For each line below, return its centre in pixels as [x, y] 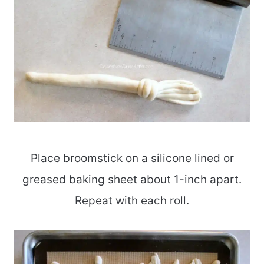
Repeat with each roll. [132, 201]
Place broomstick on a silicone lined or [132, 159]
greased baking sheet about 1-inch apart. [132, 180]
